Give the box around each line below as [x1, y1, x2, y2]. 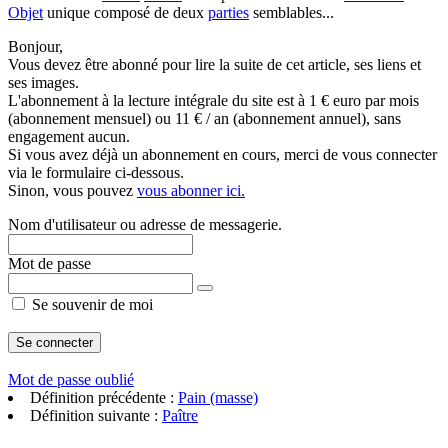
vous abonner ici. [137, 182, 245, 199]
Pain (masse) [178, 389, 258, 406]
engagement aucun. [8, 128, 130, 145]
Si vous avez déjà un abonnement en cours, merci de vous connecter [8, 146, 437, 163]
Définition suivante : [30, 407, 162, 424]
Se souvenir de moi [28, 296, 153, 313]
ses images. [8, 74, 79, 91]
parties [208, 4, 249, 21]
